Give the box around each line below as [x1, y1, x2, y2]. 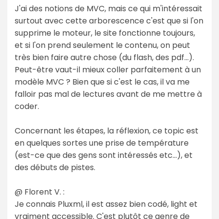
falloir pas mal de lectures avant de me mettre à [15, 88, 202, 100]
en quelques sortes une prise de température [15, 137, 189, 149]
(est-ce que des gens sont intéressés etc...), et [15, 149, 193, 161]
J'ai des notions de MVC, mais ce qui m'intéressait [15, 2, 202, 14]
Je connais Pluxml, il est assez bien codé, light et [15, 198, 197, 210]
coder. [15, 100, 39, 112]
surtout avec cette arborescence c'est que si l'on [15, 15, 203, 26]
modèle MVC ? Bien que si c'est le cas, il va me [15, 76, 190, 88]
